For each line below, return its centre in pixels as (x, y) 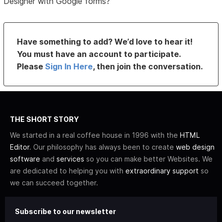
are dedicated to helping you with (68, 171)
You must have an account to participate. (99, 54)
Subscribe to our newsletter (65, 212)
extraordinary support (162, 171)
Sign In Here (69, 67)
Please (31, 67)
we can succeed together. (54, 183)
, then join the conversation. (148, 67)
